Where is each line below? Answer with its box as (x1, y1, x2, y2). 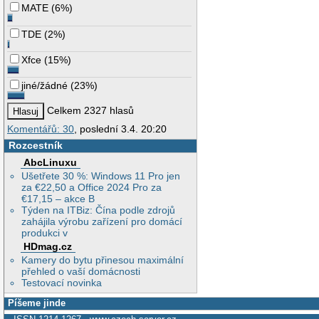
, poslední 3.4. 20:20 (74, 122, 167, 135)
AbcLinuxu (23, 157, 78, 169)
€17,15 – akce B (21, 193, 95, 205)
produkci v (21, 227, 68, 239)
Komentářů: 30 (7, 122, 74, 135)
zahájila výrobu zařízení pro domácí (21, 216, 183, 228)
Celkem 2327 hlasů (44, 105, 135, 117)
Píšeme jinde (8, 297, 66, 308)
